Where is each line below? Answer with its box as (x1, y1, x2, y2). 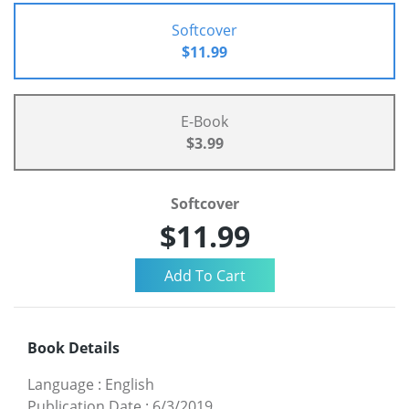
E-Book (181, 111, 228, 132)
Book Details (27, 337, 120, 358)
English (105, 373, 154, 394)
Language (27, 373, 94, 394)
